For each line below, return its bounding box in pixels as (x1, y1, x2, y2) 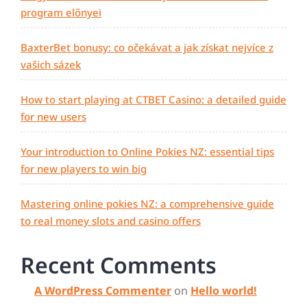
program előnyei (21, 5, 101, 20)
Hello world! (191, 283, 257, 299)
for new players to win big (21, 162, 147, 176)
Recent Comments (21, 250, 217, 280)
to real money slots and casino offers (21, 214, 201, 228)
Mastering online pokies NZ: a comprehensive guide (21, 197, 274, 211)
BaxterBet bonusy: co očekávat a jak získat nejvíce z (21, 40, 273, 55)
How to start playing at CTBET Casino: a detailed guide (21, 93, 286, 107)
